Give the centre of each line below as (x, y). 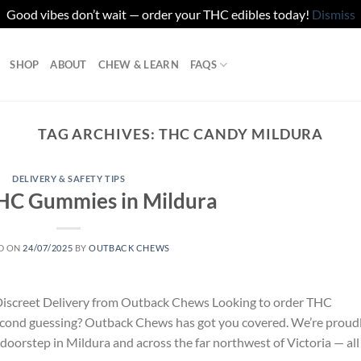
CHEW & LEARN (138, 64)
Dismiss (333, 14)
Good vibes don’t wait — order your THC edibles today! (159, 14)
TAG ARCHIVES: (98, 134)
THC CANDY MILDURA (241, 134)
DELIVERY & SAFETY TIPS (69, 179)
